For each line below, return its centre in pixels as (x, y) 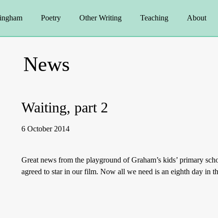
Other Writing (100, 18)
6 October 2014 (45, 129)
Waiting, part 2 (65, 107)
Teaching (154, 18)
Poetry (51, 18)
